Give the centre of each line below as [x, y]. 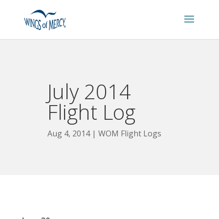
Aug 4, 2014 [69, 133]
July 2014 [89, 91]
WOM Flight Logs [130, 133]
